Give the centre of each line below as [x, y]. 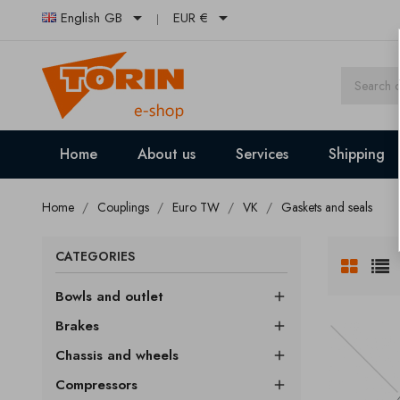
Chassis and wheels [117, 355]
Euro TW [196, 207]
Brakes [77, 326]
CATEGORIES [95, 256]
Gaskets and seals [327, 207]
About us [167, 154]
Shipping [357, 154]
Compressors [96, 385]
